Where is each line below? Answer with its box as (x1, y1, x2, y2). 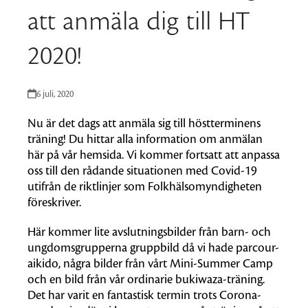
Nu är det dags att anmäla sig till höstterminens (27, 117, 261, 131)
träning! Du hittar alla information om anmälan (27, 133, 263, 146)
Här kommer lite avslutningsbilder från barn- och (27, 225, 272, 239)
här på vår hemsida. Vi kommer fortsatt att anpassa (27, 148, 280, 162)
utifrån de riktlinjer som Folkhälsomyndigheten (27, 180, 263, 194)
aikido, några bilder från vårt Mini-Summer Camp (27, 257, 274, 271)
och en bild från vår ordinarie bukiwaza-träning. (27, 273, 265, 287)
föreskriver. (27, 196, 82, 210)
